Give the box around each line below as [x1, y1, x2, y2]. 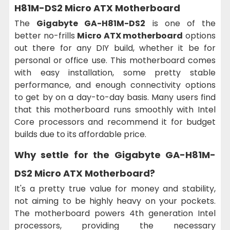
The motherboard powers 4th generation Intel [14, 207, 216, 219]
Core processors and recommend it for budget [14, 116, 216, 128]
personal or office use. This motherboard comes [14, 54, 216, 66]
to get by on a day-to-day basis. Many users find [14, 91, 216, 103]
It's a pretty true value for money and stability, [14, 182, 216, 195]
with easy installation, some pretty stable [14, 66, 216, 79]
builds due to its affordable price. [14, 128, 146, 140]
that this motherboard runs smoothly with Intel [14, 103, 216, 116]
